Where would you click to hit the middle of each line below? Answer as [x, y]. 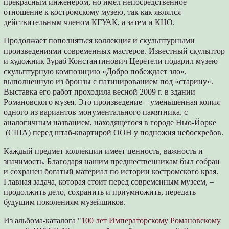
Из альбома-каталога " [43, 221]
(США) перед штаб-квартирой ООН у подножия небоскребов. [114, 133]
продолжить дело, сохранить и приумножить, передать [100, 192]
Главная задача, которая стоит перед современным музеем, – [109, 182]
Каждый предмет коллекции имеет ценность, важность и [104, 151]
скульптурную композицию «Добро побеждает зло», [95, 72]
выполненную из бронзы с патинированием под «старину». [109, 82]
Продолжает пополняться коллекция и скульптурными [99, 41]
